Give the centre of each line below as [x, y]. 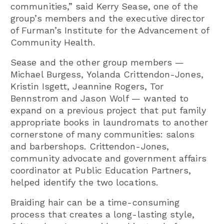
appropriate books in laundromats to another [109, 122]
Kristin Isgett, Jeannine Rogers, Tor [87, 86]
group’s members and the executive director [107, 18]
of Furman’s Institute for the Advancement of [110, 30]
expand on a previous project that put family [108, 110]
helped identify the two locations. [84, 182]
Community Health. [53, 42]
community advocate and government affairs [108, 158]
